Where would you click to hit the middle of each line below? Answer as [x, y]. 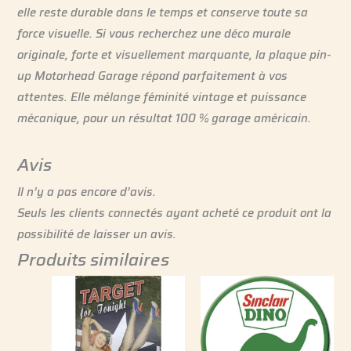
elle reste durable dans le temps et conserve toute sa [163, 12]
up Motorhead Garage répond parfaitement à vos [153, 75]
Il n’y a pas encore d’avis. [87, 191]
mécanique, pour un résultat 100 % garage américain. [165, 118]
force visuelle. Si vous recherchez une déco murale [154, 33]
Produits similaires [94, 259]
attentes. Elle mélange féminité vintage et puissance [162, 96]
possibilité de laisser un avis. [97, 233]
